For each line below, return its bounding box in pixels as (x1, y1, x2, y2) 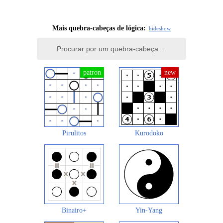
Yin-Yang (135, 206, 162, 214)
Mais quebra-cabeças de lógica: (52, 24, 146, 32)
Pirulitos (62, 129, 86, 137)
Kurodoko (134, 129, 163, 137)
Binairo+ (62, 206, 87, 214)
